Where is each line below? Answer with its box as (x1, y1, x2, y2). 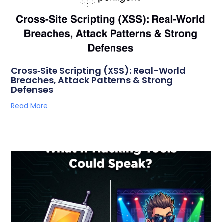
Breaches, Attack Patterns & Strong (11, 74, 173, 86)
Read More (11, 101, 48, 111)
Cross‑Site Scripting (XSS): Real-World (11, 64, 186, 77)
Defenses (11, 83, 54, 96)
